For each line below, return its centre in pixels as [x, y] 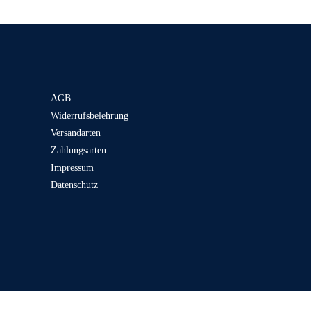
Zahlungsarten [79, 150]
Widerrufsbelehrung [90, 115]
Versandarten [76, 133]
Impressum [73, 167]
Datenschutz [75, 185]
